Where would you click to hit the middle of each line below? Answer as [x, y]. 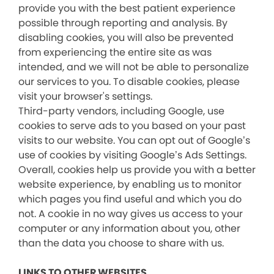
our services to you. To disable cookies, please [129, 82]
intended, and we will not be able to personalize [134, 67]
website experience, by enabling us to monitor [130, 184]
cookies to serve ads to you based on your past [132, 126]
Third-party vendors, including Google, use [121, 111]
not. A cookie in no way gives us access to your [131, 214]
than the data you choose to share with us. [121, 243]
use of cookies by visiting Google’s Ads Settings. [132, 155]
